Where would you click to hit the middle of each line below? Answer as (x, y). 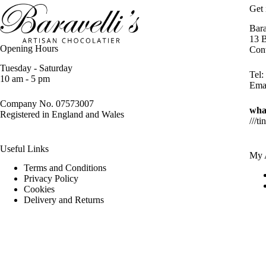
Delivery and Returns (64, 200)
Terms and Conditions (65, 168)
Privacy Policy (51, 179)
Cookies (39, 189)
